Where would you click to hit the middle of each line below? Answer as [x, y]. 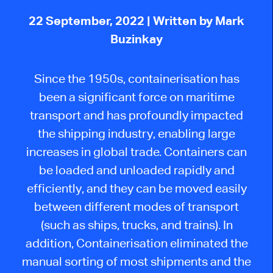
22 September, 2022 [88, 21]
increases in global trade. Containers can [136, 151]
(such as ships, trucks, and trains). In [136, 224]
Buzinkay [136, 39]
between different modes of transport [136, 206]
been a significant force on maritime [136, 96]
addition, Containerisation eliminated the [136, 243]
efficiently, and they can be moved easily [136, 188]
